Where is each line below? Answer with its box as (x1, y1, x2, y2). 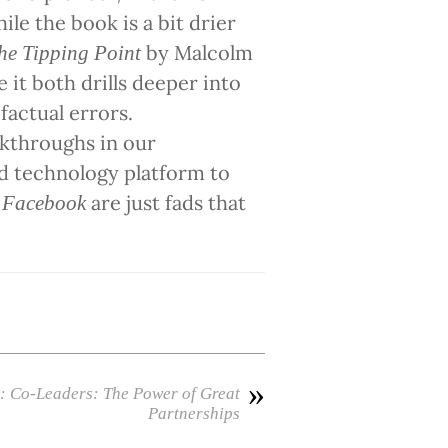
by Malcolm (141, 40, 253, 66)
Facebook (2, 191, 91, 216)
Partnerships (148, 404, 240, 424)
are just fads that (91, 190, 246, 216)
